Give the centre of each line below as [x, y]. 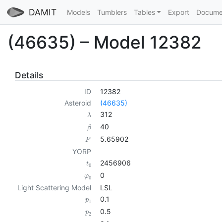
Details [29, 75]
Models [78, 12]
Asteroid [78, 103]
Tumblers [112, 12]
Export [178, 12]
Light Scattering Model [54, 188]
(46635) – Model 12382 [104, 42]
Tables [144, 12]
